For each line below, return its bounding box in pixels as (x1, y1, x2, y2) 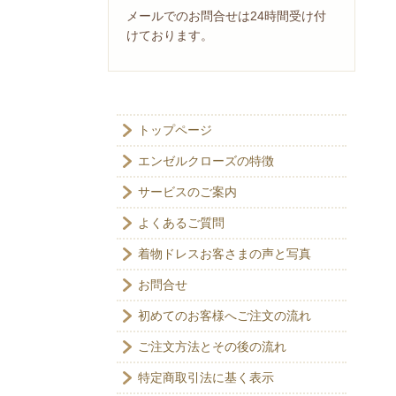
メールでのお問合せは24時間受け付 (126, 8, 326, 23)
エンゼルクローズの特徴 (138, 154, 274, 170)
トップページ (138, 123, 212, 139)
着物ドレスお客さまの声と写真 (138, 247, 311, 263)
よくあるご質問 (138, 216, 225, 232)
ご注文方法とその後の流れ (138, 339, 286, 355)
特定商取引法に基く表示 (138, 370, 274, 386)
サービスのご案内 (138, 185, 237, 201)
